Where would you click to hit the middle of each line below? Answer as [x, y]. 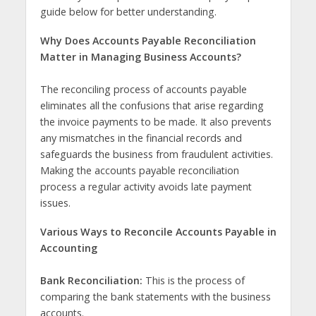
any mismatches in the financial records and [141, 138]
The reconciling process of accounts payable [143, 89]
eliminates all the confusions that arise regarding [152, 105]
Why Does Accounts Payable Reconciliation [148, 40]
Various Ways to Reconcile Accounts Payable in [158, 231]
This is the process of [195, 280]
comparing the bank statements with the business [155, 296]
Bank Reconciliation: [92, 280]
